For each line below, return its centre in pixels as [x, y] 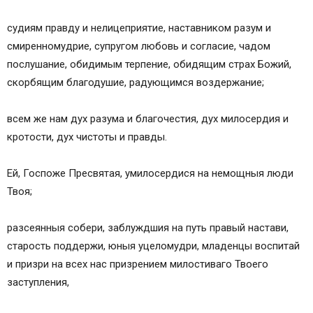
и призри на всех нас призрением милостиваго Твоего [138, 264]
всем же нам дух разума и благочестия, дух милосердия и [148, 119]
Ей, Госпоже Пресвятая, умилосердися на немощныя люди [150, 174]
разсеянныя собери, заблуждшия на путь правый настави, [148, 228]
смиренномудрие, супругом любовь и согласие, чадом [139, 46]
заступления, [38, 283]
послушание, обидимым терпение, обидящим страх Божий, [149, 65]
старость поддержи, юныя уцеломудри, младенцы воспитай [153, 246]
